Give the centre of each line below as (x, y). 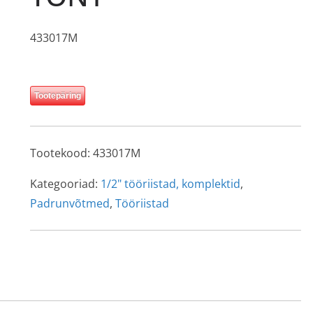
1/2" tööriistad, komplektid (170, 184)
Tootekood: (61, 153)
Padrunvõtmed (70, 203)
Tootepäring (57, 96)
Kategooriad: (65, 184)
